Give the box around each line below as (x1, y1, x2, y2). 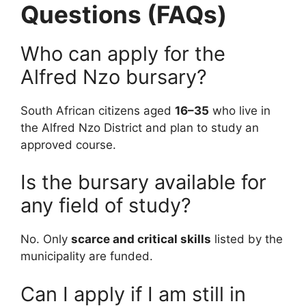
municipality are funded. (20, 249, 153, 264)
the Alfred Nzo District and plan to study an (20, 120, 259, 135)
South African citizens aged (20, 103, 175, 117)
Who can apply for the (20, 41, 225, 66)
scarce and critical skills (71, 232, 211, 247)
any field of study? (20, 193, 191, 218)
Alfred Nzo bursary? (20, 64, 207, 89)
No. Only (20, 232, 71, 247)
